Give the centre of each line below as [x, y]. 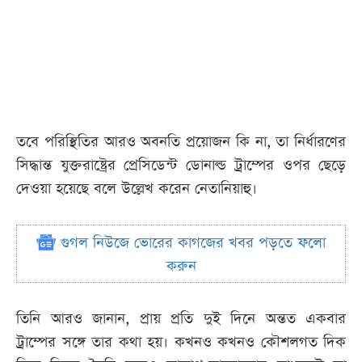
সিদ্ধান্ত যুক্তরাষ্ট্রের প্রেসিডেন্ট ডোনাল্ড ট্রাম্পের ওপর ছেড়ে [181, 166]
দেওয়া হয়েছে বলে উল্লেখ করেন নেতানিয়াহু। [139, 189]
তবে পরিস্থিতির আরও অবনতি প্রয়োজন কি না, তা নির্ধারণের [181, 142]
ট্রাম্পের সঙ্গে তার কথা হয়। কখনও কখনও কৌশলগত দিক [181, 343]
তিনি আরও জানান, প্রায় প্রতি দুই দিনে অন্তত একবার [181, 319]
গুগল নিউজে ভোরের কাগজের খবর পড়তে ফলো [191, 243]
